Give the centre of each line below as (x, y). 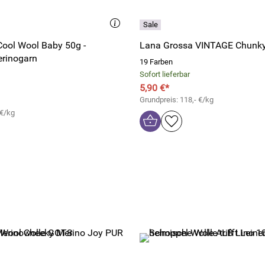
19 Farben (156, 62)
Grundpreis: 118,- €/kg (177, 100)
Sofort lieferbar (165, 74)
